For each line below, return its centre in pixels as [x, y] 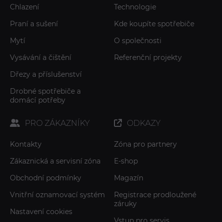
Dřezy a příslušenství [46, 74]
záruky [125, 204]
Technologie [135, 7]
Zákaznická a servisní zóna [55, 161]
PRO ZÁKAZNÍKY [56, 123]
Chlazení [25, 7]
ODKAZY [143, 123]
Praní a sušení [34, 24]
